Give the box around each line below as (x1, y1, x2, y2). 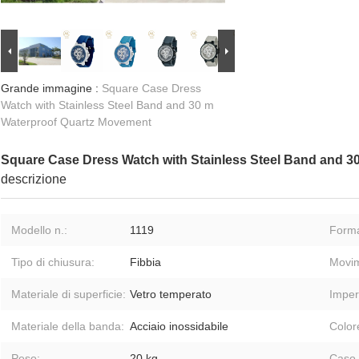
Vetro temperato (130, 288, 212, 301)
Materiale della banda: (11, 320, 124, 333)
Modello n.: (11, 224, 67, 237)
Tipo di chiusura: (11, 256, 95, 269)
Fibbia (130, 256, 161, 269)
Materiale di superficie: (11, 288, 126, 301)
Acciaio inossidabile (130, 320, 228, 333)
